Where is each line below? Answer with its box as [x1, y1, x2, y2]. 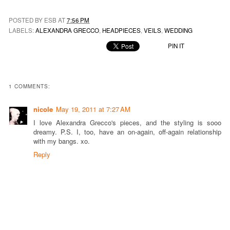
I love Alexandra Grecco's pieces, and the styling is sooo [33, 117, 221, 127]
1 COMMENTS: [9, 82, 51, 90]
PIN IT [168, 42, 185, 50]
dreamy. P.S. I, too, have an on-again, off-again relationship [33, 126, 221, 137]
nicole [33, 104, 53, 114]
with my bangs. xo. [33, 136, 90, 146]
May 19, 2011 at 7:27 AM [56, 104, 130, 114]
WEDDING [164, 26, 193, 35]
